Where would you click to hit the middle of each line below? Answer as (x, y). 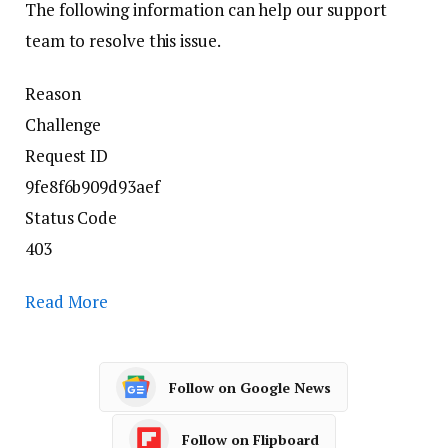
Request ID (67, 156)
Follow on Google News (249, 387)
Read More (67, 302)
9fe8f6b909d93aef (92, 187)
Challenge (63, 125)
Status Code (71, 218)
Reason (53, 94)
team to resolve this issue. (123, 41)
